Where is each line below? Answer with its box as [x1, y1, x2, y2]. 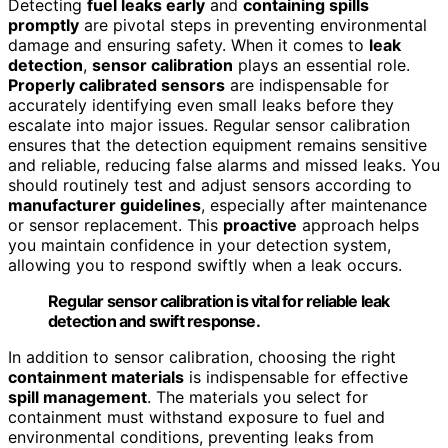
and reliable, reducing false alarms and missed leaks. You [8, 154, 440, 175]
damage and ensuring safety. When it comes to [8, 34, 369, 55]
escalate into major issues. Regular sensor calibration [8, 114, 410, 135]
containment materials [8, 366, 184, 387]
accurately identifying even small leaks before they [8, 94, 394, 115]
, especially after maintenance [201, 194, 427, 215]
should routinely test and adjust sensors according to [8, 174, 412, 195]
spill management [8, 386, 147, 407]
